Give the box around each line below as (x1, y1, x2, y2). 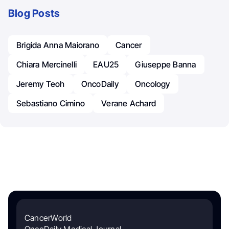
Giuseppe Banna (135, 59, 196, 70)
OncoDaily (81, 79, 119, 89)
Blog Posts (8, 7, 60, 20)
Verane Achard (101, 98, 156, 109)
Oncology (134, 79, 170, 89)
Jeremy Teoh (16, 79, 65, 89)
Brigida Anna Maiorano (16, 40, 100, 51)
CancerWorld (25, 213, 72, 223)
